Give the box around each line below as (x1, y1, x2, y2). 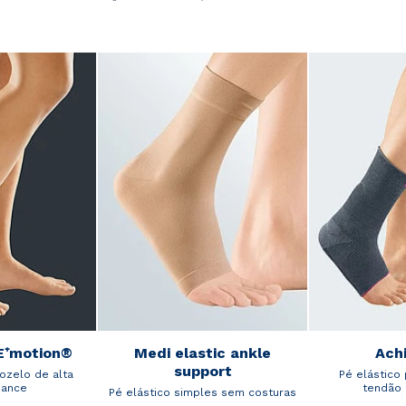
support (173, 362, 232, 380)
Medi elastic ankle (134, 343, 271, 362)
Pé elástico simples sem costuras (109, 385, 296, 399)
